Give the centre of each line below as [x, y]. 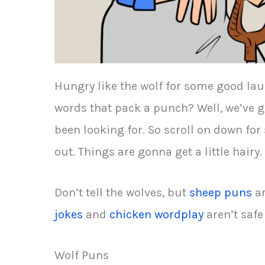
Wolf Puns [82, 255]
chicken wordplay [156, 214]
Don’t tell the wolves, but [122, 192]
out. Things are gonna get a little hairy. [158, 151]
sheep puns [221, 192]
